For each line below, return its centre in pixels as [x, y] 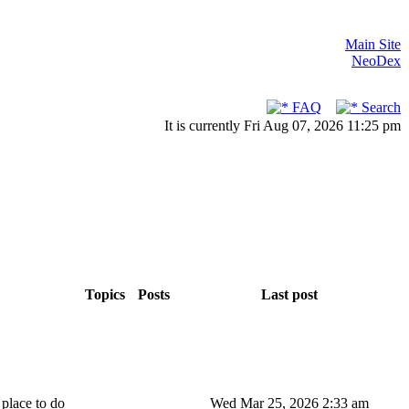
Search [379, 107]
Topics [105, 294]
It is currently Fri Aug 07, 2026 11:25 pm [283, 126]
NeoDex [376, 61]
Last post [289, 294]
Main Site [373, 44]
